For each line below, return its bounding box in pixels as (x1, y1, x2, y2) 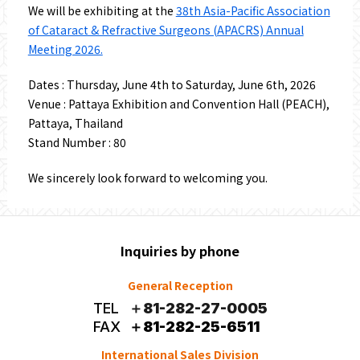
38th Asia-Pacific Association (175, 2, 330, 18)
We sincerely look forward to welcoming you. (27, 169, 268, 186)
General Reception (127, 276, 233, 293)
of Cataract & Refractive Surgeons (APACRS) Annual (27, 21, 304, 38)
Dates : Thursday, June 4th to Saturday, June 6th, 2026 (27, 76, 316, 92)
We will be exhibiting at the (27, 2, 176, 18)
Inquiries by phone (121, 240, 239, 260)
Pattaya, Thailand (27, 114, 123, 131)
